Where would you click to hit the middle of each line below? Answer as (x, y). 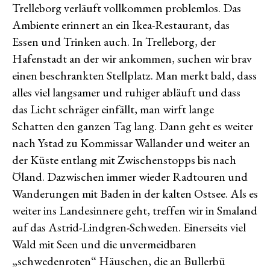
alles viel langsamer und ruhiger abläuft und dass (126, 93)
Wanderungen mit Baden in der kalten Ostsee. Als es (135, 194)
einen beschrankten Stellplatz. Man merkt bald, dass (134, 76)
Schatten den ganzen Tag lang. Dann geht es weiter (133, 126)
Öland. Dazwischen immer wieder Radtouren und (130, 177)
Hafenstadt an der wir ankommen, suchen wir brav (132, 59)
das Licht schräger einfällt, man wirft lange (113, 109)
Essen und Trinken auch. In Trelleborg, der (114, 42)
